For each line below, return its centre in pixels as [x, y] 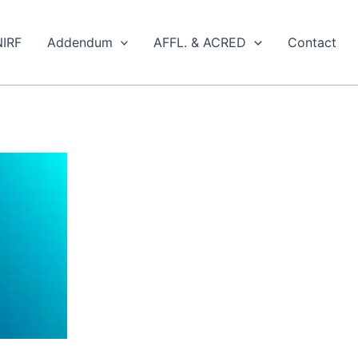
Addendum [80, 42]
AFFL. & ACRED [200, 42]
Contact [312, 42]
